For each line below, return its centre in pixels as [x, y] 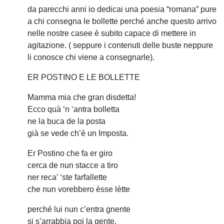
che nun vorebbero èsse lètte [79, 189]
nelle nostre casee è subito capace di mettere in [112, 33]
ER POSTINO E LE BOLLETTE [84, 77]
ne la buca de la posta [66, 121]
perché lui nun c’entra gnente [79, 209]
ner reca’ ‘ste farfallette [67, 177]
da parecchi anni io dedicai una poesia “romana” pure [122, 9]
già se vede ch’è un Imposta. [78, 133]
